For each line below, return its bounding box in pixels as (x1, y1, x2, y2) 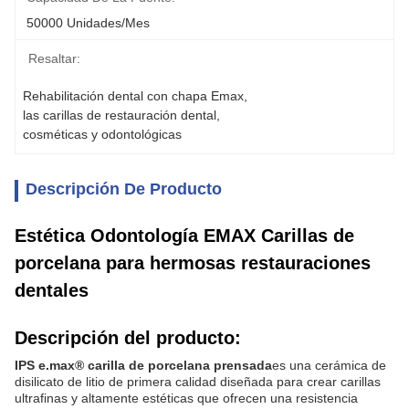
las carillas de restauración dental (23, 108, 216, 122)
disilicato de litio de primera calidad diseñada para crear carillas (15, 374, 381, 389)
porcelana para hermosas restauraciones (15, 253, 371, 273)
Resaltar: (28, 51, 80, 66)
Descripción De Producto (26, 180, 222, 198)
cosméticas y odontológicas (23, 127, 182, 142)
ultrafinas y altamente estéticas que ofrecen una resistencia (15, 391, 358, 405)
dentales (15, 280, 89, 300)
